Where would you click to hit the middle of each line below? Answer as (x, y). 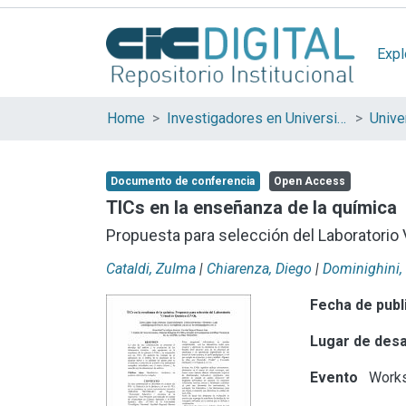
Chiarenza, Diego (259, 268)
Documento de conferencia (182, 181)
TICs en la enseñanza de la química (251, 207)
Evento (334, 377)
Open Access (309, 181)
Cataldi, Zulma (151, 268)
